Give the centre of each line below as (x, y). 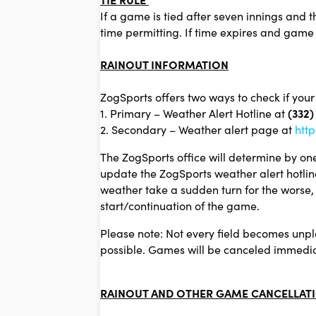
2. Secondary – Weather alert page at (197, 129)
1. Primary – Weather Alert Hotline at (194, 113)
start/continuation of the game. (180, 206)
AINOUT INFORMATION (168, 65)
